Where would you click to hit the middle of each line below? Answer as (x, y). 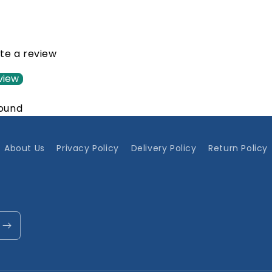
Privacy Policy (88, 148)
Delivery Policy (164, 148)
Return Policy (238, 148)
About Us (25, 148)
